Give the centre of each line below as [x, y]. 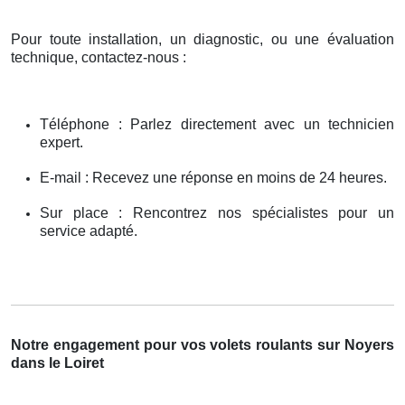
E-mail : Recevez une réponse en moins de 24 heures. [213, 178]
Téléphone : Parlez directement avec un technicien [217, 125]
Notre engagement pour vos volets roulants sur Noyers [202, 345]
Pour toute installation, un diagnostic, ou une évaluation [202, 40]
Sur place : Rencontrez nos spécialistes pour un [217, 213]
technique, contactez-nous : [99, 58]
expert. [61, 143]
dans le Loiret [57, 363]
